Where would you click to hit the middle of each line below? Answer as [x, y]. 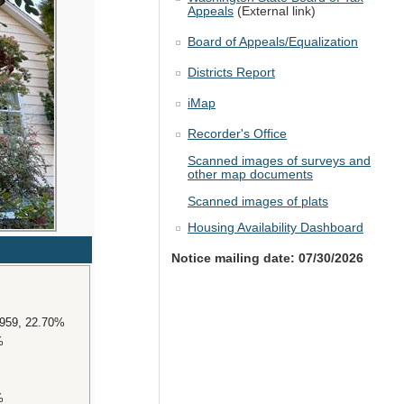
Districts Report [231, 73]
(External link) [275, 12]
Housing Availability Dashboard [275, 227]
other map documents [250, 175]
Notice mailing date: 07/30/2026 [267, 258]
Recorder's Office [237, 134]
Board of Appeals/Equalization [273, 42]
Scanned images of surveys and [279, 161]
